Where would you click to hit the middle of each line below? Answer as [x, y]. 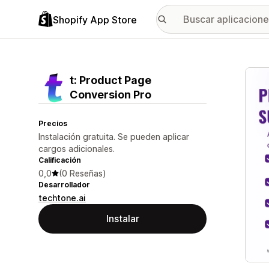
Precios [53, 123]
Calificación [60, 160]
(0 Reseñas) [83, 173]
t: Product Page [110, 80]
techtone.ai [62, 198]
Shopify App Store [95, 20]
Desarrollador [64, 185]
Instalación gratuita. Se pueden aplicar [114, 137]
